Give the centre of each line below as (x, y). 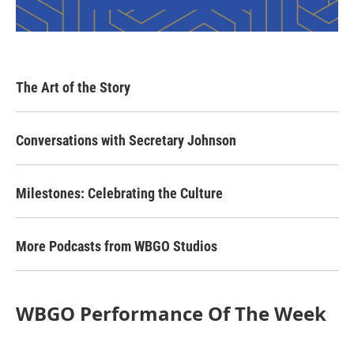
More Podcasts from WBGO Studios (117, 246)
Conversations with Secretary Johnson (126, 140)
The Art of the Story (73, 87)
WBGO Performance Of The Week (171, 313)
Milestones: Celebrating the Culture (119, 193)
